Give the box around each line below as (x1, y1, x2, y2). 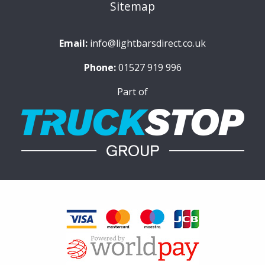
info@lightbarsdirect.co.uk (90, 37, 206, 50)
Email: (59, 37, 88, 50)
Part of (117, 85, 148, 99)
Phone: (83, 61, 116, 75)
